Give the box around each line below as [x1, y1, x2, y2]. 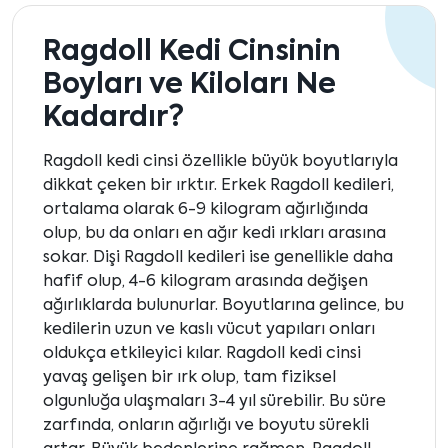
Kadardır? [43, 104, 184, 133]
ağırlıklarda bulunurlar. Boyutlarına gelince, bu [43, 298, 404, 315]
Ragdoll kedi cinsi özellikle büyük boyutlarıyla [43, 154, 398, 171]
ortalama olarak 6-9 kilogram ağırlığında [43, 202, 368, 219]
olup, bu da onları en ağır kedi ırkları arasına [43, 226, 386, 243]
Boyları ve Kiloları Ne [43, 71, 336, 100]
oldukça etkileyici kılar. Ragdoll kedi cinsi [43, 346, 361, 363]
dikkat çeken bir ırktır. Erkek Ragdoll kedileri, [43, 178, 394, 195]
